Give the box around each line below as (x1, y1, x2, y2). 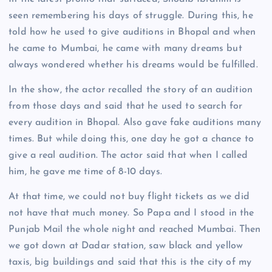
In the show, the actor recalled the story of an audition (8, 85, 253, 95)
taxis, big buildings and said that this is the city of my (8, 257, 252, 268)
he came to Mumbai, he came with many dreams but (8, 44, 242, 53)
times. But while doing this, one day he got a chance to (8, 134, 254, 144)
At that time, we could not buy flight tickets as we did (8, 192, 250, 202)
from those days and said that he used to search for (8, 101, 243, 112)
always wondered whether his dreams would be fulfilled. (8, 60, 258, 70)
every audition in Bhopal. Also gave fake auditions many (8, 118, 261, 128)
